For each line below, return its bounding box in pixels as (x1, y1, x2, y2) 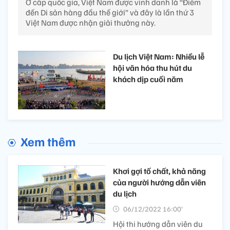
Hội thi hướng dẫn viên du (113, 218, 203, 229)
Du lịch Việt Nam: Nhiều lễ (113, 51, 204, 62)
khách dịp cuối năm (113, 74, 183, 85)
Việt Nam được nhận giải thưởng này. (26, 17, 156, 28)
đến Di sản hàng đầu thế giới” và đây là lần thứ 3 (26, 7, 194, 18)
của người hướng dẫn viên (113, 177, 206, 187)
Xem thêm (21, 133, 75, 149)
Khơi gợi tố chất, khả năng (113, 165, 206, 176)
